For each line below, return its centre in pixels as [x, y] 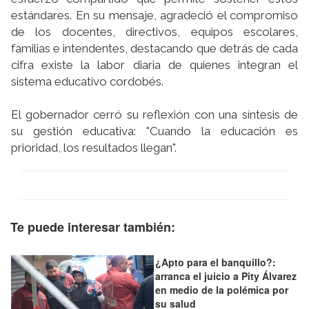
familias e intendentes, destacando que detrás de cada [154, 49]
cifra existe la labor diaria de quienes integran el [154, 65]
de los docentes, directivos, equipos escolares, [154, 32]
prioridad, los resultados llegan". [94, 148]
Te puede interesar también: [93, 227]
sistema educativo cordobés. [87, 82]
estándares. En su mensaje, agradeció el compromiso [154, 16]
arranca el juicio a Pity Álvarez [226, 276]
